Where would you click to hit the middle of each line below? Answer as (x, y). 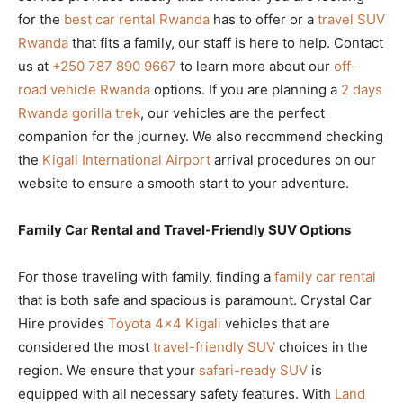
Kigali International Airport (126, 159)
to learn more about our (255, 66)
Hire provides (63, 323)
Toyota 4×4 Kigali (165, 323)
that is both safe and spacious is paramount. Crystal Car (195, 300)
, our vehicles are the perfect (233, 112)
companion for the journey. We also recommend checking (201, 136)
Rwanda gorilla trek (79, 112)
